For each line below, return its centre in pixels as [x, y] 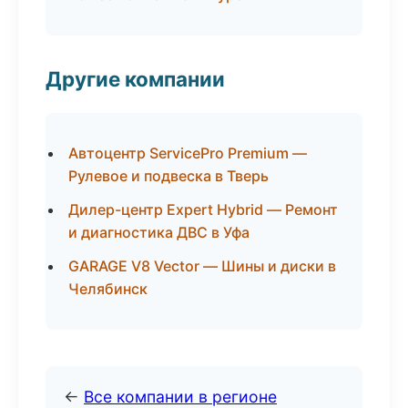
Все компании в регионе [180, 397]
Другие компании [135, 79]
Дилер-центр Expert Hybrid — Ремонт [203, 209]
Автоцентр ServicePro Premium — [188, 153]
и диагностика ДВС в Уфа [159, 232]
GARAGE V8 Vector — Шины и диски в [202, 266]
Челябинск [108, 289]
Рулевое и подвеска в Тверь [168, 176]
